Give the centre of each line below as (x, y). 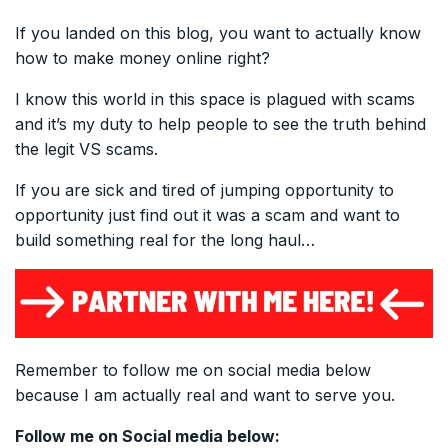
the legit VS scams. (86, 149)
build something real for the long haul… (165, 240)
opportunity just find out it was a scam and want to (207, 215)
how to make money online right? (142, 58)
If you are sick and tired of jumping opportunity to (204, 190)
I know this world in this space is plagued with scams (215, 99)
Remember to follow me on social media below (193, 369)
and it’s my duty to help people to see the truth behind (220, 124)
